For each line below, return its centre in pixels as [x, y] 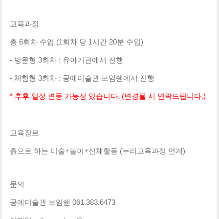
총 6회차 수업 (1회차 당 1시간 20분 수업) [77, 42]
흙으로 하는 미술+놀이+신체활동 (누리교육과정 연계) [98, 151]
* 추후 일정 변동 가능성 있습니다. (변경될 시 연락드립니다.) [108, 96]
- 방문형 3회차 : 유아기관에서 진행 [66, 60]
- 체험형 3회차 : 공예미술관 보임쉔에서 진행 [82, 78]
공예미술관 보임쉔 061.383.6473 [63, 202]
